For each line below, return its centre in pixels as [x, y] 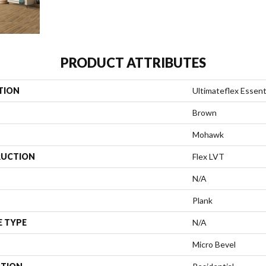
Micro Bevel [214, 244]
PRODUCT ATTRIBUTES [133, 62]
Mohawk [208, 134]
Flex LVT [208, 156]
